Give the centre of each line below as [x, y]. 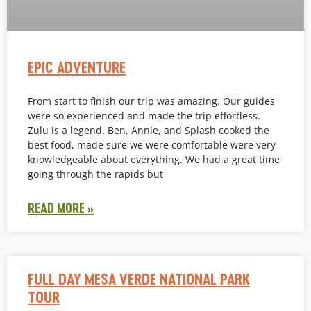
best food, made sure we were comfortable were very [152, 144]
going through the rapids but [95, 174]
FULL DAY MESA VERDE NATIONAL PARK [139, 278]
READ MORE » [61, 208]
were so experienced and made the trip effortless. [144, 115]
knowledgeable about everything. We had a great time [154, 159]
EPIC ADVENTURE [77, 67]
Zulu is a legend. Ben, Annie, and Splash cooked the [149, 130]
